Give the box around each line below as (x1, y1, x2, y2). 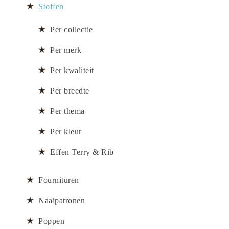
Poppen (38, 217, 65, 226)
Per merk (50, 45, 82, 55)
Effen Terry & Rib (50, 148, 114, 157)
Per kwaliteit (50, 66, 94, 75)
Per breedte (50, 86, 89, 96)
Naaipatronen (38, 196, 85, 205)
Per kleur (50, 127, 82, 136)
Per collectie (50, 25, 93, 34)
